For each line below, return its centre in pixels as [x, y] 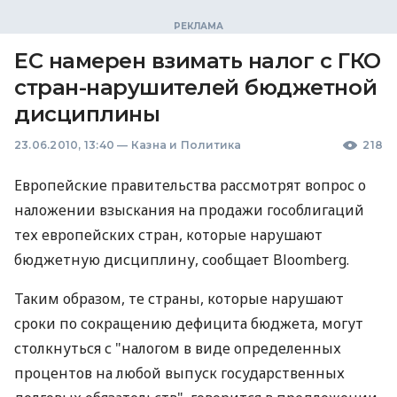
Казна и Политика [186, 145]
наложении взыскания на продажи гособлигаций [189, 210]
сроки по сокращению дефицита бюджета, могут [189, 323]
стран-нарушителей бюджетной [196, 87]
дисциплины [87, 114]
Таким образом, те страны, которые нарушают [179, 299]
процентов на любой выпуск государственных [179, 373]
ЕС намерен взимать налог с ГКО [198, 61]
